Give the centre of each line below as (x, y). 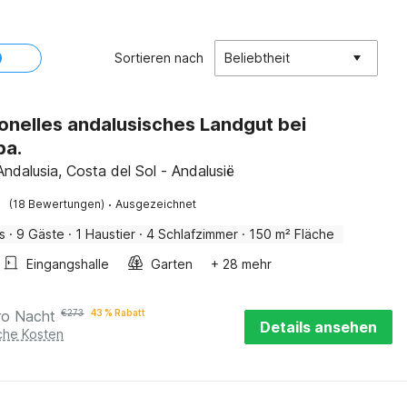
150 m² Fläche (292, 234)
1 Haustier (106, 234)
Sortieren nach (159, 58)
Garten (172, 264)
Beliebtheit (257, 58)
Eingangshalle (68, 264)
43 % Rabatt (119, 313)
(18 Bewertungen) (57, 204)
